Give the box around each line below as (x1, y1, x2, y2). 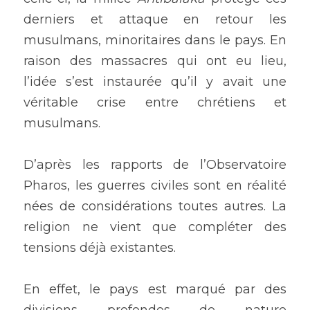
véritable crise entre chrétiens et (24, 95, 286, 110)
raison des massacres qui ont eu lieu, (24, 53, 286, 69)
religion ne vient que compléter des (24, 219, 286, 235)
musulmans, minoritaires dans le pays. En (24, 33, 286, 48)
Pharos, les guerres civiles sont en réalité (24, 178, 286, 193)
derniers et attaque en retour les (24, 12, 286, 27)
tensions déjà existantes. (24, 240, 179, 255)
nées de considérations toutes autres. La (24, 199, 286, 214)
